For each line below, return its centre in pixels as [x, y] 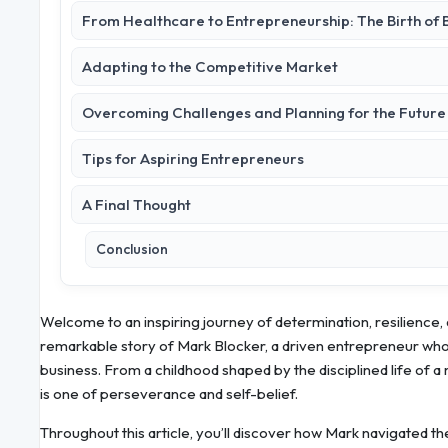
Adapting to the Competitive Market [210, 67]
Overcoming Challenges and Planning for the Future [264, 113]
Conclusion [132, 249]
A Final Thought [136, 205]
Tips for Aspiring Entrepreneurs [193, 159]
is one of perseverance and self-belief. [169, 394]
